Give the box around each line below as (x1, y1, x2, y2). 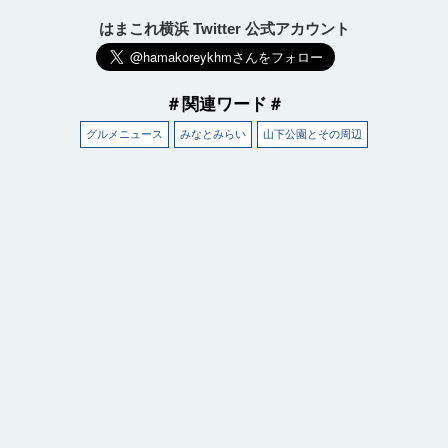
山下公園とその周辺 (263, 127, 362, 140)
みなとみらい (180, 127, 246, 140)
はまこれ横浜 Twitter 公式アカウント (98, 19, 350, 37)
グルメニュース (86, 127, 163, 140)
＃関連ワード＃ (164, 94, 284, 113)
